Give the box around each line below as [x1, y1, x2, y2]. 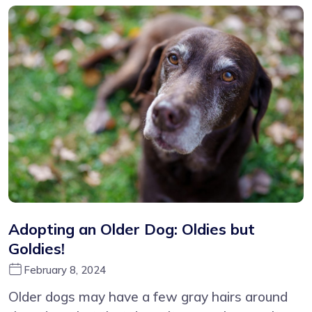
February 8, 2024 [24, 263, 106, 276]
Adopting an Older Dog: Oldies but [8, 219, 255, 238]
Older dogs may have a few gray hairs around [8, 288, 288, 305]
